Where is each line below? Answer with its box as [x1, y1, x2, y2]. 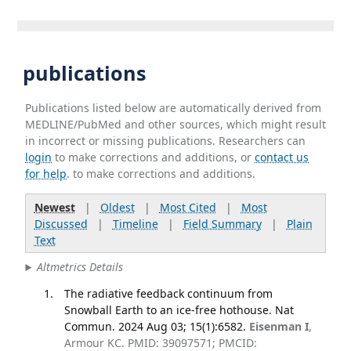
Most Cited [159, 199, 216, 215]
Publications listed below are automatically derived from [25, 100, 322, 115]
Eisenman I [248, 318, 309, 334]
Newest [34, 199, 75, 215]
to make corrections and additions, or [52, 149, 255, 165]
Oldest [100, 199, 135, 215]
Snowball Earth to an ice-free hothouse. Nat [63, 302, 294, 317]
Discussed [34, 215, 88, 231]
